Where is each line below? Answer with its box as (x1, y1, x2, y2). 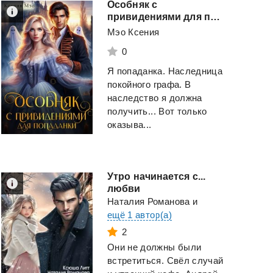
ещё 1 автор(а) (107, 210, 172, 221)
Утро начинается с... (107, 171, 206, 182)
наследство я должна (107, 93, 202, 104)
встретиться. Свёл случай (107, 255, 224, 266)
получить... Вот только (107, 106, 207, 117)
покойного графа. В (107, 79, 191, 90)
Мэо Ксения (107, 27, 160, 38)
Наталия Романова (107, 196, 190, 207)
